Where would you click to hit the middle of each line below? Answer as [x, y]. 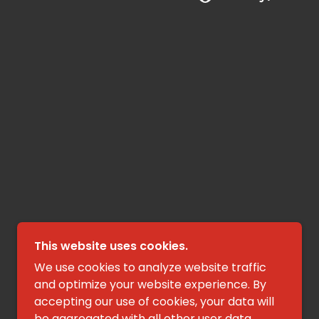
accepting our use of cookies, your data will [154, 302]
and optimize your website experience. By [150, 284]
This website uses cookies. [111, 246]
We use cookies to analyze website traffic [150, 267]
